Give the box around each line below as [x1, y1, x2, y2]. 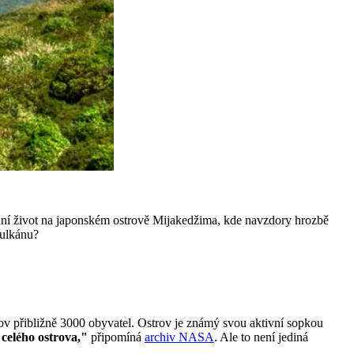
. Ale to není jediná [214, 330, 308, 344]
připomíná [88, 330, 145, 344]
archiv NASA [145, 330, 214, 344]
